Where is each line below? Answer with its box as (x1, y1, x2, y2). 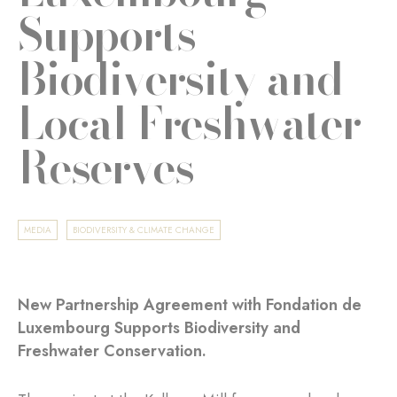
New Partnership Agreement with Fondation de (18, 293, 362, 316)
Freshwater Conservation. (18, 339, 206, 362)
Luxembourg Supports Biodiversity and (18, 316, 300, 339)
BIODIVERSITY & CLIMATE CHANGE (73, 223, 214, 237)
